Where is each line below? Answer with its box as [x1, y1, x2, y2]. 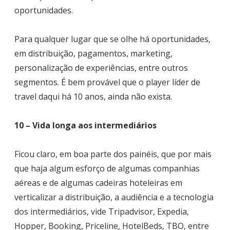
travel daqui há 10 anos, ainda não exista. [14, 91, 172, 103]
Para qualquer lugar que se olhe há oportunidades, [14, 33, 210, 45]
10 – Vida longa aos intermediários [14, 120, 157, 131]
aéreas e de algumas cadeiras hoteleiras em [14, 177, 182, 189]
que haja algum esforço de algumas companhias [14, 163, 200, 175]
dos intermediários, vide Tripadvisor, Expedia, [14, 206, 189, 218]
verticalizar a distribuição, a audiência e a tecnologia [14, 191, 214, 203]
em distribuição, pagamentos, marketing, [14, 48, 172, 60]
